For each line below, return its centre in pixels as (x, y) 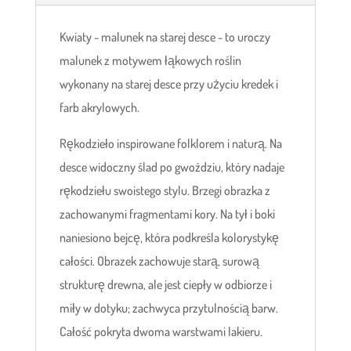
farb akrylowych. (99, 108)
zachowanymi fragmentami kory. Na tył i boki (167, 214)
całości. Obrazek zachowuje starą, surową (159, 261)
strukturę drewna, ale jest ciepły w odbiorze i (165, 285)
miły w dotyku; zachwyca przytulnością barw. (168, 308)
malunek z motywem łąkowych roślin (150, 61)
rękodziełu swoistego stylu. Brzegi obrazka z (165, 191)
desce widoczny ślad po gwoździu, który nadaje (172, 167)
